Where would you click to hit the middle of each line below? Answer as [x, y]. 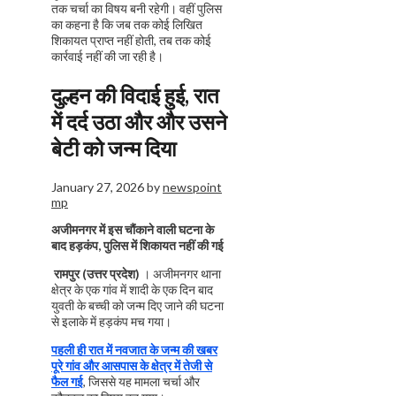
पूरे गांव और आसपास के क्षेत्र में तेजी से [132, 365]
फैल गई [67, 381]
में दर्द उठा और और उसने [139, 121]
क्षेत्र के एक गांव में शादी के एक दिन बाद [132, 289]
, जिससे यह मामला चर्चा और [141, 381]
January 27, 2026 [98, 187]
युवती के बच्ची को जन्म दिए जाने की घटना [137, 305]
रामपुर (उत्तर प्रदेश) [97, 273]
